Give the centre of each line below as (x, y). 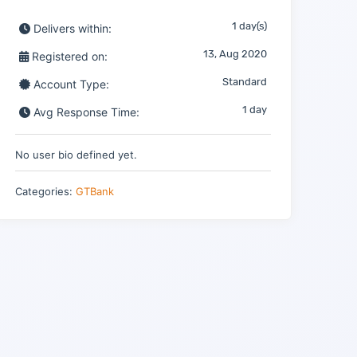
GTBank (94, 191)
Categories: (45, 191)
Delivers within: (71, 28)
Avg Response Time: (84, 112)
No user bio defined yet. (76, 155)
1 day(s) (249, 26)
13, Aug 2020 (235, 54)
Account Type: (69, 84)
